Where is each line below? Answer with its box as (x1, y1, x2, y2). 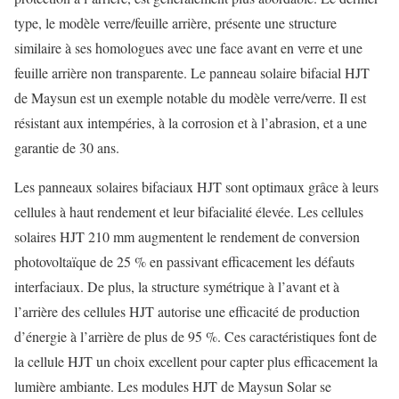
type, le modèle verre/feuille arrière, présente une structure (14, 13, 337, 32)
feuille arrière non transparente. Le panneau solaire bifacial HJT (14, 63, 370, 82)
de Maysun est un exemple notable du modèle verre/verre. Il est (14, 88, 366, 107)
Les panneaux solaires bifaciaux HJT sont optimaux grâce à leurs (14, 177, 379, 196)
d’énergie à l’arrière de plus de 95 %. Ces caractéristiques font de (14, 327, 377, 346)
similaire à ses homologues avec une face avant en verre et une (14, 38, 362, 57)
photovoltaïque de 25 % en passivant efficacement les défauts (14, 252, 354, 271)
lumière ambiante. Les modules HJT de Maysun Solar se (14, 377, 331, 395)
